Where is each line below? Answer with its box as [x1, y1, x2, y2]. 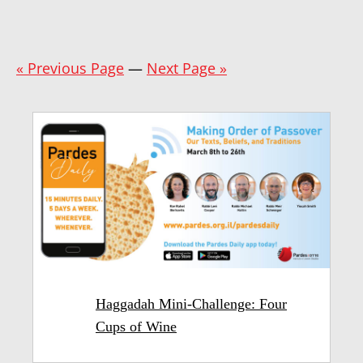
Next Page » [147, 58, 227, 78]
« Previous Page [16, 58, 124, 78]
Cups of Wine [96, 318, 177, 335]
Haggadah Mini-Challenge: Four [96, 296, 287, 313]
